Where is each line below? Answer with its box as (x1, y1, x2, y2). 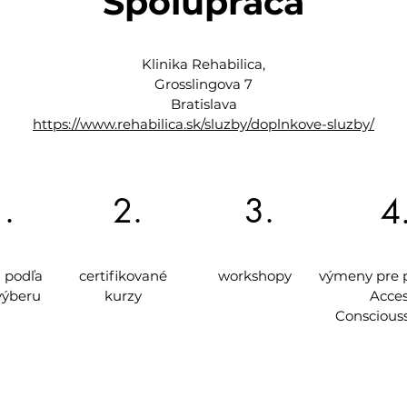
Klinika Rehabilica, (142, 55, 265, 73)
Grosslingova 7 (154, 75, 253, 93)
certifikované (78, 267, 167, 284)
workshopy (217, 267, 292, 284)
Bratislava (170, 95, 237, 113)
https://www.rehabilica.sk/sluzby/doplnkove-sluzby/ (33, 115, 374, 133)
